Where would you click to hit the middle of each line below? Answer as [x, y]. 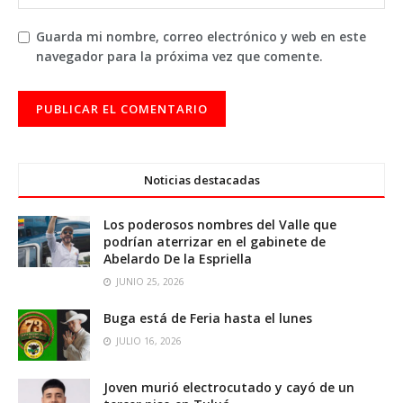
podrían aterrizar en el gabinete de [215, 242]
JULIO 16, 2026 [148, 341]
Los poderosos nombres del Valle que [220, 225]
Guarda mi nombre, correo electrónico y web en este [201, 37]
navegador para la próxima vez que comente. [179, 57]
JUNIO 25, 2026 [149, 282]
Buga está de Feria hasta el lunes [208, 318]
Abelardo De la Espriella [178, 259]
